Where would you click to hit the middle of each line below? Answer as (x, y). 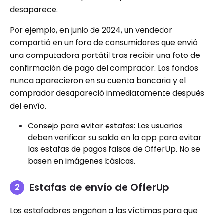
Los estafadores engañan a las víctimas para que (104, 210)
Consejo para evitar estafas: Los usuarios (105, 126)
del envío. (28, 106)
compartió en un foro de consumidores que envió (104, 42)
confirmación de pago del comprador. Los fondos (104, 68)
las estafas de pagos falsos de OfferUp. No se (114, 149)
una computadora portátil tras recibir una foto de (105, 55)
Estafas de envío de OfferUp (99, 187)
